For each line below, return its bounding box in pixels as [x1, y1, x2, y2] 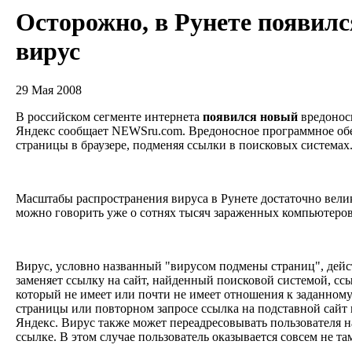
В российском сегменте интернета [16, 109, 203, 123]
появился [203, 109, 257, 123]
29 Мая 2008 [16, 82, 82, 97]
